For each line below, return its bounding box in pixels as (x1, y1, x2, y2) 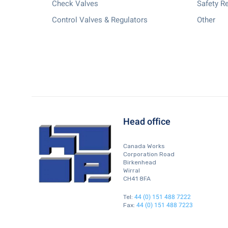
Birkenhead (123, 159, 156, 166)
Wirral (123, 167, 140, 174)
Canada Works (123, 142, 165, 150)
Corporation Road (123, 151, 175, 158)
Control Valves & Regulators (52, 14, 148, 25)
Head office (123, 115, 170, 129)
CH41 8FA (123, 175, 151, 182)
